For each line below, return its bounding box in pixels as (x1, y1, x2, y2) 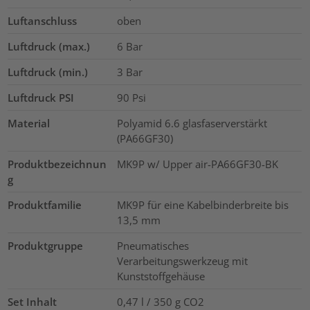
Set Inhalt (8, 294, 57, 309)
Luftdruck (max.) (8, 39, 91, 53)
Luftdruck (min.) (8, 64, 89, 79)
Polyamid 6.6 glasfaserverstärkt (116, 116, 267, 130)
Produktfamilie (8, 197, 82, 212)
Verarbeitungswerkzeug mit (116, 253, 248, 268)
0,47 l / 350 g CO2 (116, 294, 204, 309)
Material (8, 116, 51, 130)
